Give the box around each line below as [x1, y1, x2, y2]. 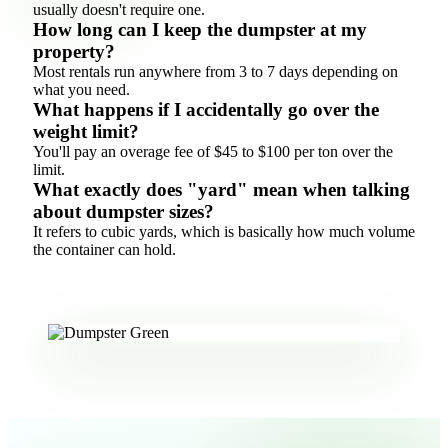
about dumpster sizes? [33, 201, 214, 223]
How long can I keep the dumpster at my [33, 19, 367, 41]
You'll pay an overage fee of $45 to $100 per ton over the [33, 143, 393, 161]
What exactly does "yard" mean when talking [33, 179, 410, 201]
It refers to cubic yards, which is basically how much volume [33, 223, 415, 241]
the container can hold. [33, 241, 176, 259]
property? [33, 41, 115, 63]
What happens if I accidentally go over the [33, 99, 379, 121]
